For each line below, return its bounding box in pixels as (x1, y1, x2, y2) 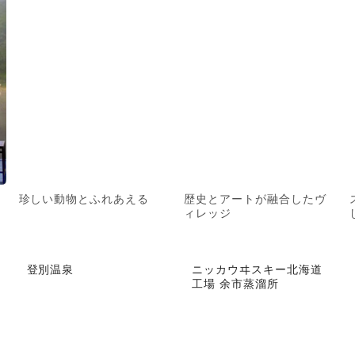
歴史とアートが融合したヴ (184, 190, 326, 207)
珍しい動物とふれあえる (18, 190, 150, 207)
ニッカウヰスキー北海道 (192, 260, 323, 277)
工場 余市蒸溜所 (192, 274, 279, 291)
